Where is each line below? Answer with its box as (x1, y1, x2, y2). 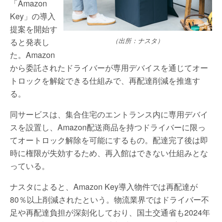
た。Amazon (10, 49, 55, 60)
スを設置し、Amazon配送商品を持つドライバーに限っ (10, 121, 206, 133)
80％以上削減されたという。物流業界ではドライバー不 (10, 194, 209, 205)
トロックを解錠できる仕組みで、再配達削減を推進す (10, 75, 200, 86)
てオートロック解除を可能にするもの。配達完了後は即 (10, 134, 208, 146)
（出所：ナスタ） (112, 36, 164, 45)
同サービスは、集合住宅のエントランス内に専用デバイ (10, 109, 208, 120)
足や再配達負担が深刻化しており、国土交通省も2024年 (10, 207, 210, 218)
